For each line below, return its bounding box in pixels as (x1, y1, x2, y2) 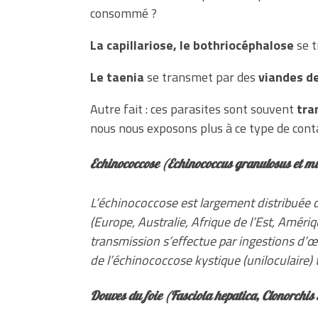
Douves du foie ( (90, 286, 170, 308)
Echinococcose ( (90, 155, 168, 177)
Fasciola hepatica (170, 286, 256, 308)
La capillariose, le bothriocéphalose (90, 35, 294, 55)
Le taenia (90, 67, 144, 87)
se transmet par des (144, 67, 256, 87)
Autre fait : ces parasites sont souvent (90, 99, 297, 119)
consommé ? (90, 4, 157, 23)
